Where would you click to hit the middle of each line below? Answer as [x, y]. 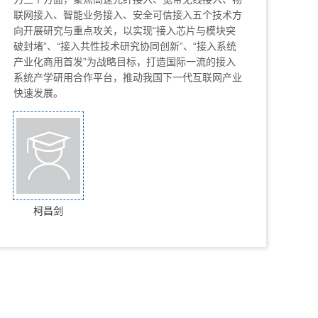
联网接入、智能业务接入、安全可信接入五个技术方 [128, 15]
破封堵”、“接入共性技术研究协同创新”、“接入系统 [125, 46]
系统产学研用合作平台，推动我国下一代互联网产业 [128, 77]
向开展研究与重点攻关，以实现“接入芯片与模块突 [125, 31]
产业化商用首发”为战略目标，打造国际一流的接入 [125, 62]
